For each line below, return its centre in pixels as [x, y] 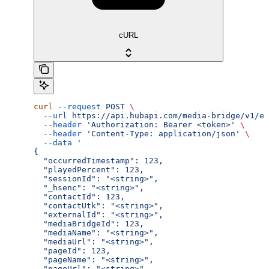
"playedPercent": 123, [89, 170]
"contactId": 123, [79, 197]
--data [53, 143]
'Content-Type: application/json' [161, 134]
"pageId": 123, [72, 251]
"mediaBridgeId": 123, [89, 224]
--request [77, 107]
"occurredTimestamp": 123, [98, 161]
